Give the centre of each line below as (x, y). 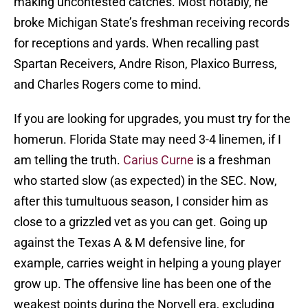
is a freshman (232, 160)
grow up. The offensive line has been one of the (143, 284)
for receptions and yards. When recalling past (136, 43)
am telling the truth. (68, 160)
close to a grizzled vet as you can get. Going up (141, 222)
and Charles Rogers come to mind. (108, 85)
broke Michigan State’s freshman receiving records (152, 23)
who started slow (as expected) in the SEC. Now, (145, 181)
